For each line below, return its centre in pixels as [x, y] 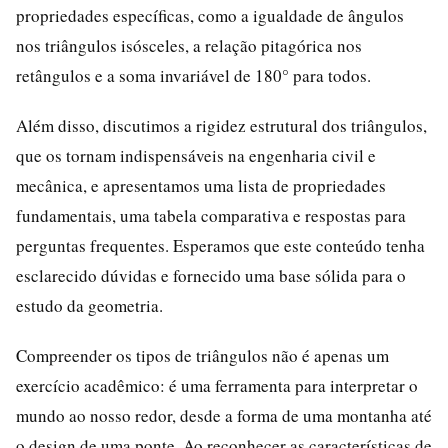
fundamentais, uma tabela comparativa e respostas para [211, 215]
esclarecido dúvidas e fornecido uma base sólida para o [211, 275]
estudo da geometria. [89, 305]
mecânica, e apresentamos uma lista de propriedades [201, 185]
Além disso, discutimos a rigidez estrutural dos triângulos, [221, 125]
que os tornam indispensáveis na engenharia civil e [196, 155]
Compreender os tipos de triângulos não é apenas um [202, 355]
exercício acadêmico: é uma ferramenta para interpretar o [217, 385]
